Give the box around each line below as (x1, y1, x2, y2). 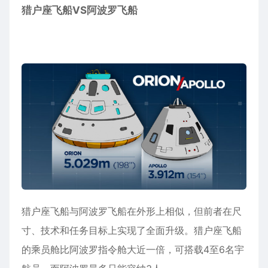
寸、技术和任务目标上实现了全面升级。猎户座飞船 (22, 224, 242, 236)
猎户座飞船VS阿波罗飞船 (22, 4, 138, 16)
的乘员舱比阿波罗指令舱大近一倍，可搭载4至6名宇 (22, 243, 244, 255)
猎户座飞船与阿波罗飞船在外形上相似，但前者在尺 (22, 205, 242, 217)
